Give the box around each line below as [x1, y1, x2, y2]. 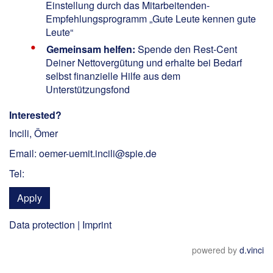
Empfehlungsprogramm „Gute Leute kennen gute [46, 11, 256, 26]
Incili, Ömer [9, 126, 58, 140]
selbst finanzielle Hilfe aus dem [46, 68, 180, 83]
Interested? [9, 107, 62, 122]
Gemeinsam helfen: [46, 41, 135, 56]
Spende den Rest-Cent [138, 41, 237, 56]
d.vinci [239, 244, 264, 256]
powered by [192, 244, 239, 256]
